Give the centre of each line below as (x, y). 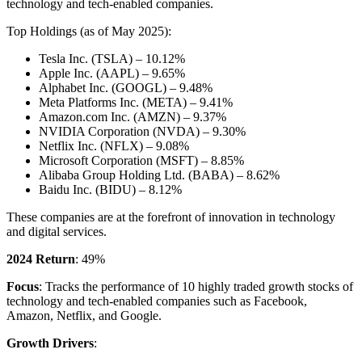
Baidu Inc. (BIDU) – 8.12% (110, 190)
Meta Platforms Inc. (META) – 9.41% (136, 103)
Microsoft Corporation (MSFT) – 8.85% (141, 161)
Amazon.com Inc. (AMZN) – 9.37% (133, 117)
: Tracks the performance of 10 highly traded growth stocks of (196, 287)
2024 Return (41, 259)
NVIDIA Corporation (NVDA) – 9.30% (142, 132)
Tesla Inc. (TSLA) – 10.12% (112, 59)
